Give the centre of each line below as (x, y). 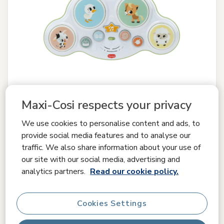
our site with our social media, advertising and (101, 159)
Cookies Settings (112, 203)
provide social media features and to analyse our (106, 135)
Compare (119, 147)
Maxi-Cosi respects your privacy (107, 105)
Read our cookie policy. (134, 171)
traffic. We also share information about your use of (111, 147)
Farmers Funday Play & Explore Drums (84, 183)
